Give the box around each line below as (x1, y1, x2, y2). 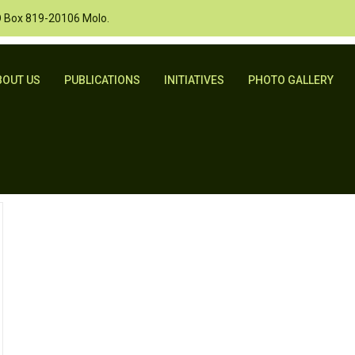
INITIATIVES (163, 73, 224, 86)
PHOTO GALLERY (247, 73, 334, 86)
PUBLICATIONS (63, 73, 140, 86)
